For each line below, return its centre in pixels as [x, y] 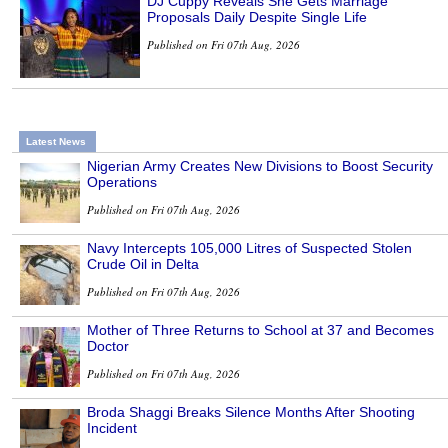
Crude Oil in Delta [143, 263]
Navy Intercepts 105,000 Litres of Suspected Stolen [249, 247]
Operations [122, 181]
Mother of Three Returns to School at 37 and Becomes [260, 329]
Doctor [108, 345]
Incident [112, 427]
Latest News [56, 141]
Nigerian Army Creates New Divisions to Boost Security [260, 165]
